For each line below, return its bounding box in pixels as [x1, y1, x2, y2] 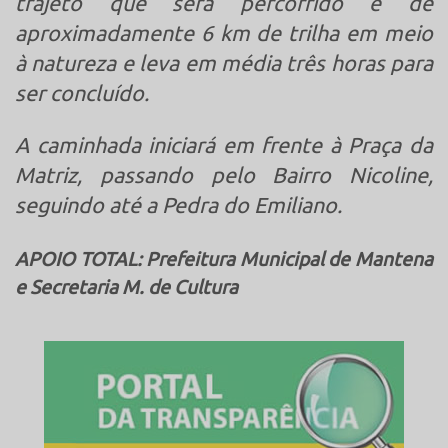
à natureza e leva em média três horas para [15, 50, 433, 75]
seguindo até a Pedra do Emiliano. [15, 192, 342, 217]
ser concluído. [15, 80, 149, 105]
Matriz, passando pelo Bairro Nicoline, [15, 162, 433, 187]
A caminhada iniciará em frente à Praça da [15, 132, 433, 157]
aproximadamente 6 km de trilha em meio [15, 20, 433, 45]
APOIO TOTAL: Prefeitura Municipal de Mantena [15, 248, 433, 271]
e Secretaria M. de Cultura [15, 276, 238, 299]
